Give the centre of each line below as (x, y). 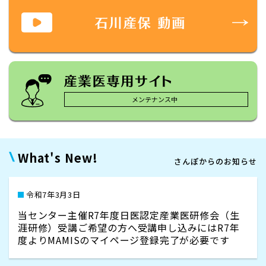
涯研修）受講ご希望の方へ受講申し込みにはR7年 (129, 227)
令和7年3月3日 (53, 194)
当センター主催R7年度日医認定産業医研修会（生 (129, 215)
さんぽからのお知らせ (216, 161)
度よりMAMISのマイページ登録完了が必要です (124, 240)
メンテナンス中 (154, 99)
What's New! (58, 157)
